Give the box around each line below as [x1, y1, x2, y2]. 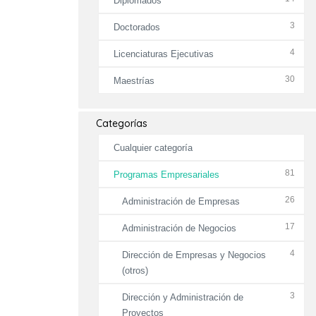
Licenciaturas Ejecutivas [113, 49, 214, 59]
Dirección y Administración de [122, 292, 243, 303]
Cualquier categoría [113, 142, 193, 153]
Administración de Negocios [122, 223, 236, 233]
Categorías [96, 117, 148, 130]
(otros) [122, 265, 148, 276]
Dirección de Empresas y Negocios [122, 250, 266, 260]
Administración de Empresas [122, 196, 240, 207]
